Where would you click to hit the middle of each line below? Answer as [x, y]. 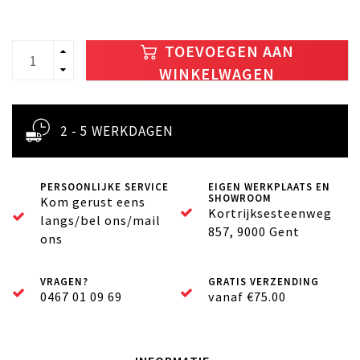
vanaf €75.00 [247, 297]
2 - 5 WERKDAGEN [117, 131]
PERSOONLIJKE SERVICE [104, 187]
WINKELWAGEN [217, 74]
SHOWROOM [240, 198]
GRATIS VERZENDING [264, 282]
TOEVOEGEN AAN [227, 52]
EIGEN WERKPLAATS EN [269, 187]
